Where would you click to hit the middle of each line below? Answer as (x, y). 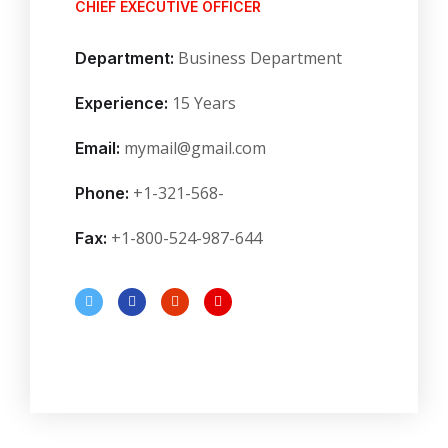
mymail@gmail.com (195, 147)
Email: (99, 147)
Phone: (104, 192)
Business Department (258, 57)
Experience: (121, 102)
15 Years (202, 102)
